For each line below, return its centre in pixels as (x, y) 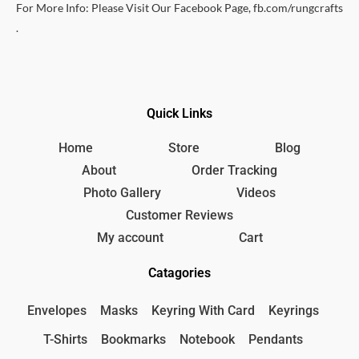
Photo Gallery (122, 193)
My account (130, 238)
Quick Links (179, 114)
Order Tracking (234, 171)
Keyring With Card (203, 311)
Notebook (207, 340)
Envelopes (56, 311)
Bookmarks (133, 340)
